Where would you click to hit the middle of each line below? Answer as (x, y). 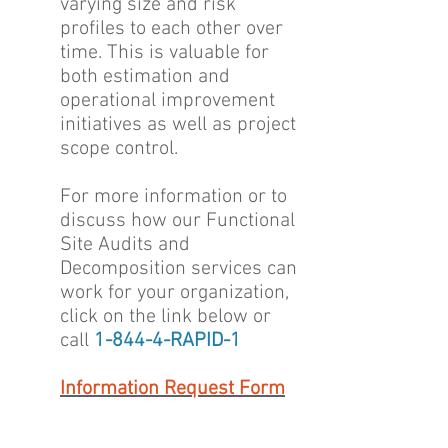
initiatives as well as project (178, 125)
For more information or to (173, 197)
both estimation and (145, 77)
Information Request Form (172, 389)
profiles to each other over (171, 29)
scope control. (119, 149)
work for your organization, (174, 293)
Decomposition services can (178, 269)
